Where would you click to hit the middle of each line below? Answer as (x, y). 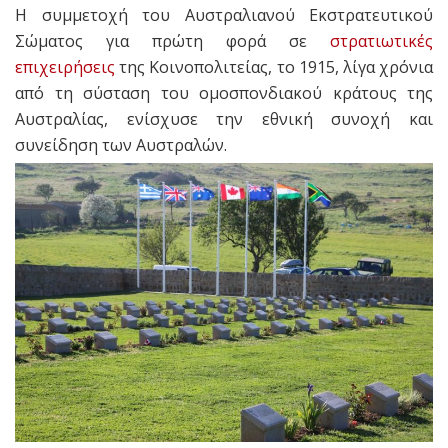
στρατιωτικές (381, 41)
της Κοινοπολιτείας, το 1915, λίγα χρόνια (274, 67)
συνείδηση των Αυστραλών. (121, 145)
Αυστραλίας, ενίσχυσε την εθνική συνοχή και (224, 119)
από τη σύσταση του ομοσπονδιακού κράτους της (224, 93)
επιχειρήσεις (65, 67)
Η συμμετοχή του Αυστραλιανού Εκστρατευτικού (224, 15)
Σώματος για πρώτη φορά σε (172, 41)
